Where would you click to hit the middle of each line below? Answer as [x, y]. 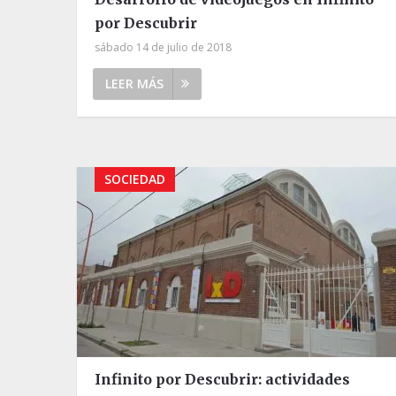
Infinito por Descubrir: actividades [222, 379]
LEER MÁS [134, 83]
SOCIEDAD [135, 179]
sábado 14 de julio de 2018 [163, 47]
